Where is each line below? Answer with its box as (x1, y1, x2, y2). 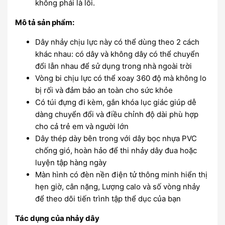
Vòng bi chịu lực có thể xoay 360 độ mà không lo (35, 73, 206, 83)
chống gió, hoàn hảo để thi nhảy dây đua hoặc (35, 146, 197, 155)
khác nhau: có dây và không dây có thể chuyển (35, 49, 199, 59)
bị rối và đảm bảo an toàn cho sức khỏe (35, 85, 173, 95)
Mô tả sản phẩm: (15, 18, 76, 27)
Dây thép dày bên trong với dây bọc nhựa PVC (35, 134, 197, 143)
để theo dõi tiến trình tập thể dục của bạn (35, 194, 181, 203)
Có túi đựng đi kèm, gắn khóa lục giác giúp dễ (35, 97, 196, 107)
